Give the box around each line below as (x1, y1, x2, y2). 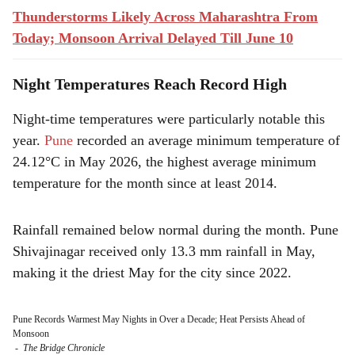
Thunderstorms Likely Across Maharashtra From (13, 9, 318, 25)
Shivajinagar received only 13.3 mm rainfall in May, (13, 243, 315, 259)
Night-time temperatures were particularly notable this (13, 111, 325, 127)
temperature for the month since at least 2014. (13, 175, 277, 191)
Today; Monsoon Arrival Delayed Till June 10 (13, 30, 293, 46)
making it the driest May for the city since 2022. (13, 265, 292, 281)
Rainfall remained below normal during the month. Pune (13, 222, 338, 238)
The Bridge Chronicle (23, 342, 105, 353)
